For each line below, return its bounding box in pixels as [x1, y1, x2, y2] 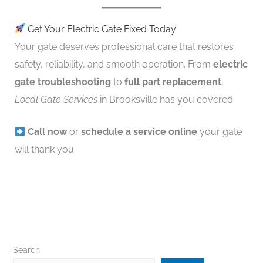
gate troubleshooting [14, 76, 111, 87]
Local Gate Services [14, 93, 97, 105]
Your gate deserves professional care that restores [14, 41, 234, 52]
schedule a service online [80, 126, 197, 138]
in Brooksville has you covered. [97, 93, 235, 105]
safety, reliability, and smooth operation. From [14, 58, 213, 70]
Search [13, 245, 41, 255]
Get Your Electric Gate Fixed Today [25, 23, 176, 35]
